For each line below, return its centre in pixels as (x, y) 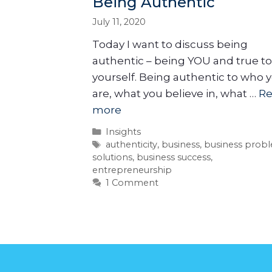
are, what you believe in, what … (175, 94)
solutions (112, 157)
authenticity (131, 144)
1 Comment (132, 182)
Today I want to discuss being (170, 45)
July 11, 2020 (119, 22)
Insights (123, 131)
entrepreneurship (132, 170)
